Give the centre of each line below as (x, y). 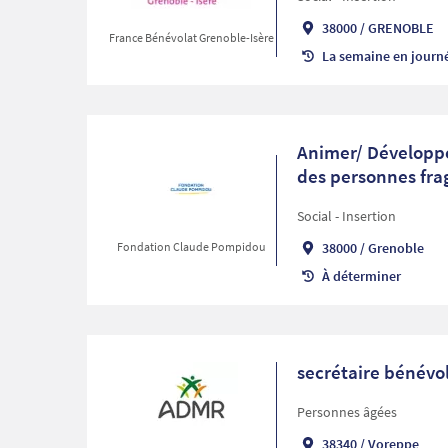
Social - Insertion (346, 216)
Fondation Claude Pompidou (191, 246)
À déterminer (361, 276)
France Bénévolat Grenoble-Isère (191, 37)
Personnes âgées (346, 412)
